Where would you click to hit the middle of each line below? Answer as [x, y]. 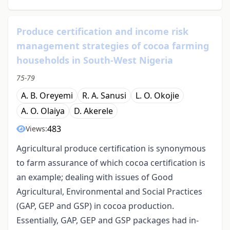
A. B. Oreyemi [47, 96]
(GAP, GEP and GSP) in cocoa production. [95, 206]
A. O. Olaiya [43, 111]
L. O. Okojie [157, 96]
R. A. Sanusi [104, 96]
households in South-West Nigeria [95, 60]
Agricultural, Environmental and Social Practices [109, 192]
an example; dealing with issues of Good [95, 177]
